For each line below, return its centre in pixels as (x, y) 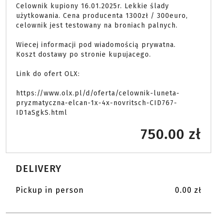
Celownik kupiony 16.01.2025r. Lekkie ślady (93, 6)
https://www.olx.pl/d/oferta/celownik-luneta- (98, 93)
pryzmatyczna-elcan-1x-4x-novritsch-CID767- (97, 103)
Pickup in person (50, 190)
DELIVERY (39, 169)
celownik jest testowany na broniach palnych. (98, 25)
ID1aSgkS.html (43, 113)
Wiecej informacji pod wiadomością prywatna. (96, 45)
